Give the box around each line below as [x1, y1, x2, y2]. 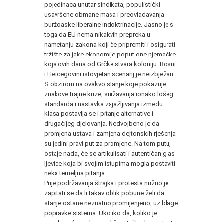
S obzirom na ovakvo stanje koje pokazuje [44, 80, 166, 88]
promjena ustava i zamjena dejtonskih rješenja [44, 129, 176, 137]
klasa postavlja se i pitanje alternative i [44, 110, 153, 117]
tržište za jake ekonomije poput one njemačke [44, 50, 176, 58]
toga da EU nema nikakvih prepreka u [44, 30, 150, 38]
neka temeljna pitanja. [44, 169, 106, 177]
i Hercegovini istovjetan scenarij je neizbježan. [44, 70, 175, 78]
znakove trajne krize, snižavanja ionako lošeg [44, 90, 173, 98]
